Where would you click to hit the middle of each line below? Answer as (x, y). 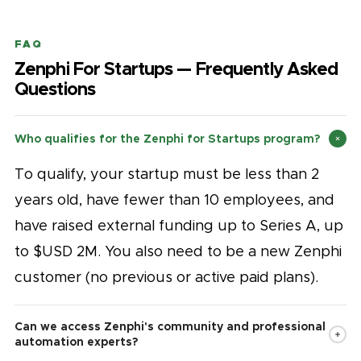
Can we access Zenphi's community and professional (170, 326)
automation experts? (76, 342)
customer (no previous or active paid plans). (166, 277)
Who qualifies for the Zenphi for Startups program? (167, 138)
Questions (55, 89)
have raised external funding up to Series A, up (179, 226)
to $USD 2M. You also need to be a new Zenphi (178, 251)
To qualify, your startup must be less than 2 (167, 174)
